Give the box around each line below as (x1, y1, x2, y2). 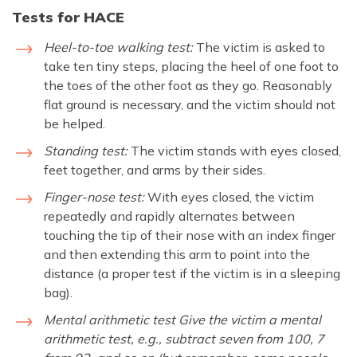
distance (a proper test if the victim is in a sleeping (44, 265, 340, 281)
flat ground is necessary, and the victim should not (44, 96, 335, 112)
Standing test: (44, 142, 127, 159)
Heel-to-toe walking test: (44, 38, 193, 55)
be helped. (44, 115, 105, 131)
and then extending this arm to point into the (44, 245, 310, 262)
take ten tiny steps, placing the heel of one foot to (44, 57, 339, 74)
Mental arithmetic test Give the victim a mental (44, 311, 321, 328)
